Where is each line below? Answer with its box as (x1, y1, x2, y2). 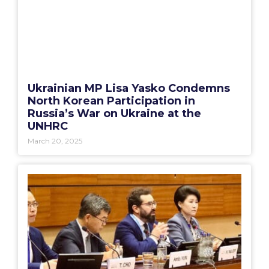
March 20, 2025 (28, 136, 82, 145)
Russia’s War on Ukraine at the (28, 106, 201, 120)
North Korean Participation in (28, 94, 195, 107)
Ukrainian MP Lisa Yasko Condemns (28, 81, 230, 95)
